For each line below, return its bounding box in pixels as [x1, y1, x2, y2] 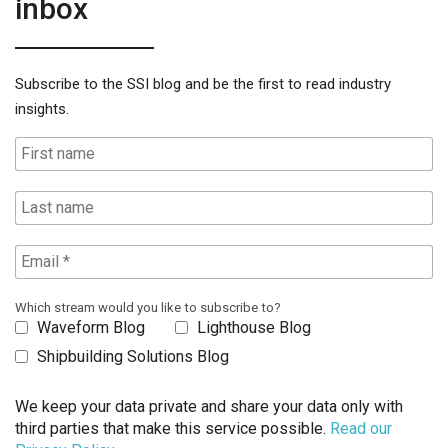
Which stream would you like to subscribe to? [15, 299, 281, 315]
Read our [330, 418, 392, 438]
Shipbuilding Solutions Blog [33, 347, 229, 366]
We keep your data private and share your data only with [15, 396, 403, 416]
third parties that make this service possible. [15, 418, 330, 438]
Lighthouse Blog [193, 317, 311, 337]
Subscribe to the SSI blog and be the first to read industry [15, 74, 391, 93]
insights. [15, 99, 69, 118]
